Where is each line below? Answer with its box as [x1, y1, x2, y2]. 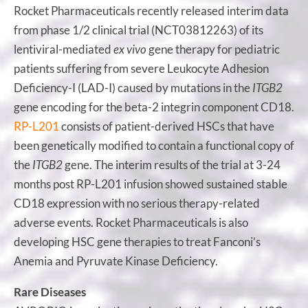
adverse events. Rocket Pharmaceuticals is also [14, 214, 248, 230]
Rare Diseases [14, 284, 86, 299]
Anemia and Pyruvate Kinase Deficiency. [14, 253, 218, 268]
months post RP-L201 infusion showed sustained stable [14, 176, 287, 191]
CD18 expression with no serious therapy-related [14, 195, 260, 210]
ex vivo [113, 41, 146, 56]
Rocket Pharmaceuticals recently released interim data [14, 3, 289, 18]
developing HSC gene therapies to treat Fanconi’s [14, 234, 261, 249]
